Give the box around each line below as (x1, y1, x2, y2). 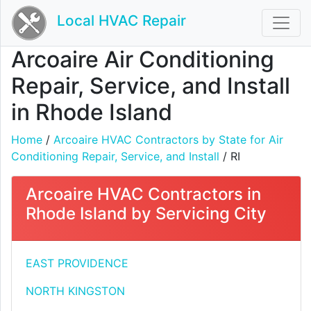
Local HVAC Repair (57, 12, 186, 30)
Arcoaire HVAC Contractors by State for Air (53, 133, 283, 146)
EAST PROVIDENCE (26, 256, 128, 270)
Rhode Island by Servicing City (26, 203, 267, 224)
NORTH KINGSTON (26, 284, 125, 298)
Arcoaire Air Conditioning (11, 46, 274, 73)
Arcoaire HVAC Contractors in (26, 184, 261, 204)
